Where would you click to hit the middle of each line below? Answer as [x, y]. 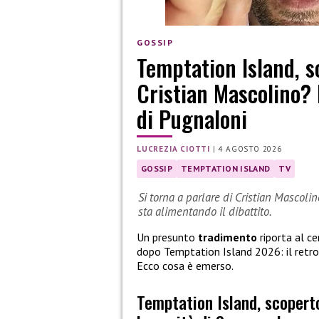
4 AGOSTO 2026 [250, 148]
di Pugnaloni [192, 118]
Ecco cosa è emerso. [185, 266]
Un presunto [167, 237]
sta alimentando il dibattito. [205, 211]
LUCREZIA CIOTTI [173, 148]
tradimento [229, 237]
